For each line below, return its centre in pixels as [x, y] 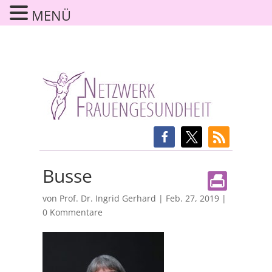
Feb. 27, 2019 [192, 198]
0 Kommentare [72, 212]
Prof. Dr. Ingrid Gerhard [107, 198]
